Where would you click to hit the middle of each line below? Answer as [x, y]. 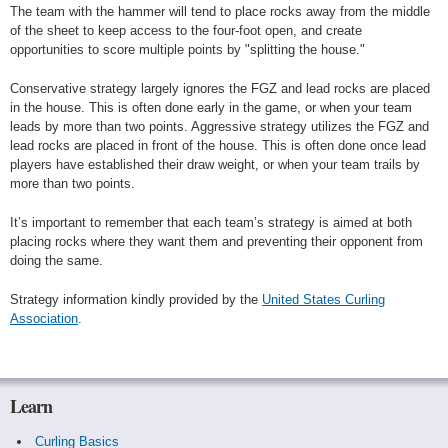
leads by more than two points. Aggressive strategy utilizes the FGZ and [219, 126]
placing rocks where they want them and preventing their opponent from [216, 241]
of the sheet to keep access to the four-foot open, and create [186, 30]
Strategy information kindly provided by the [136, 299]
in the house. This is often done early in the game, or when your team [211, 107]
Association [44, 318]
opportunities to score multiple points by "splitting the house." [187, 49]
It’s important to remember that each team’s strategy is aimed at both [211, 222]
